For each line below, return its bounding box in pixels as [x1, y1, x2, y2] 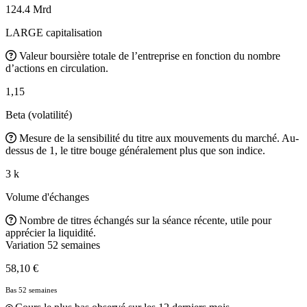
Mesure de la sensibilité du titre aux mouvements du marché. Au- [19, 132, 299, 144]
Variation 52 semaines [5, 238, 100, 251]
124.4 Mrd [5, 3, 51, 15]
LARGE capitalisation [5, 26, 102, 38]
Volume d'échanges [5, 191, 89, 203]
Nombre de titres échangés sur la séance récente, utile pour [19, 214, 271, 226]
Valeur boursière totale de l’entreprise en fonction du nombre [19, 49, 280, 62]
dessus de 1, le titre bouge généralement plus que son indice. [5, 144, 265, 156]
